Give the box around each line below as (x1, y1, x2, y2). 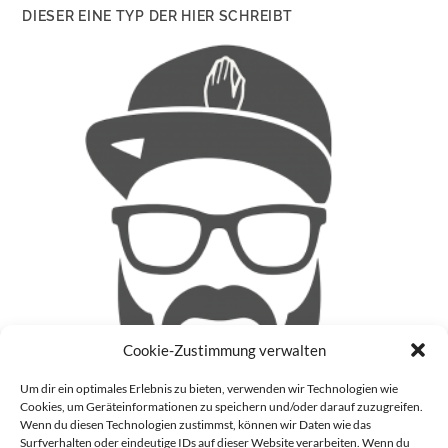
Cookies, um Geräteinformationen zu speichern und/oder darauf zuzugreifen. (20, 399, 423, 414)
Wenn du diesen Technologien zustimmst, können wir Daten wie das (20, 417, 371, 432)
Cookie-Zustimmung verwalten (122, 341, 326, 359)
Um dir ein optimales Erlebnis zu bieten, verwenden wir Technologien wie (20, 381, 398, 396)
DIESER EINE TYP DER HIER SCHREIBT (22, 8, 293, 24)
